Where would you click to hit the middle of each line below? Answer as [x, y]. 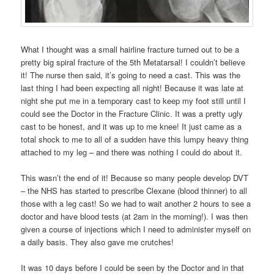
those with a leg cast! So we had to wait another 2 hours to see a [136, 204]
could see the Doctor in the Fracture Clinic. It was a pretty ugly [132, 114]
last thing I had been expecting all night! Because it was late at [132, 88]
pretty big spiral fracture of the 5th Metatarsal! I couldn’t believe [133, 62]
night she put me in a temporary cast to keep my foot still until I [134, 101]
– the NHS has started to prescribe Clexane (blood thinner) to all [134, 191]
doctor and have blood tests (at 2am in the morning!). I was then [135, 217]
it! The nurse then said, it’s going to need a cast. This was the [131, 75]
